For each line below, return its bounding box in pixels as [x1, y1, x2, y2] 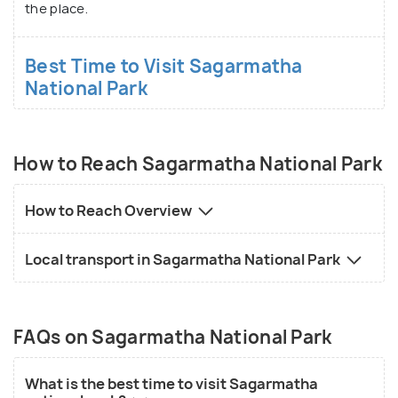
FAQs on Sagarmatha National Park [13, 324, 332, 349]
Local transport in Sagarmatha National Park [25, 249, 343, 269]
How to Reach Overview [25, 200, 195, 220]
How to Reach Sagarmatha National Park [13, 151, 383, 176]
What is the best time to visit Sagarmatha [25, 373, 318, 394]
